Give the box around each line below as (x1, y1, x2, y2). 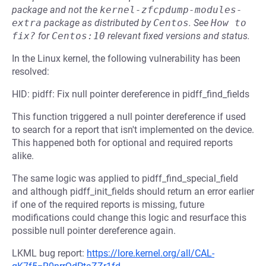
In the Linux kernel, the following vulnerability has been (12, 53, 240, 64)
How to (211, 17, 246, 28)
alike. (12, 150, 34, 161)
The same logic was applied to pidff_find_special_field (12, 173, 238, 184)
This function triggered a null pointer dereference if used (12, 111, 246, 122)
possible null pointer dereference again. (12, 225, 176, 236)
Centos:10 (52, 30, 105, 42)
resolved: (12, 66, 49, 77)
